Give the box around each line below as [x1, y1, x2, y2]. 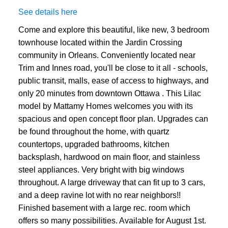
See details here [18, 7, 77, 16]
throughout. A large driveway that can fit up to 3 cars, [18, 178, 205, 187]
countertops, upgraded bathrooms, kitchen [18, 139, 169, 149]
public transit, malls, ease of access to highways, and [18, 76, 209, 85]
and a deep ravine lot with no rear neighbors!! [18, 190, 181, 199]
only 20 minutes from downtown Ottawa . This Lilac [18, 89, 201, 98]
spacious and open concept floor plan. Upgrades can [18, 114, 208, 123]
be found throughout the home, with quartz [18, 127, 169, 136]
